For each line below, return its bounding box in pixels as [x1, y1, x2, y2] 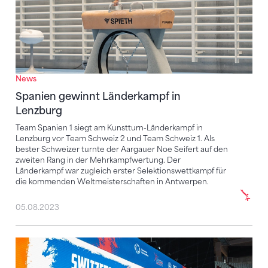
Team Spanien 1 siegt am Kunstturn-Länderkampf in [16, 123, 203, 133]
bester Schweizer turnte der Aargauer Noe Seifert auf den [16, 145, 228, 154]
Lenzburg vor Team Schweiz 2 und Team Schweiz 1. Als [16, 134, 215, 144]
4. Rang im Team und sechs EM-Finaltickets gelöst [16, 238, 252, 250]
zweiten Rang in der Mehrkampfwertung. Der [16, 156, 181, 165]
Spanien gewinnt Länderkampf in [16, 90, 181, 103]
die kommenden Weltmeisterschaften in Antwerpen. [16, 177, 209, 187]
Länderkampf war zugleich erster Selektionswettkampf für [16, 166, 226, 176]
